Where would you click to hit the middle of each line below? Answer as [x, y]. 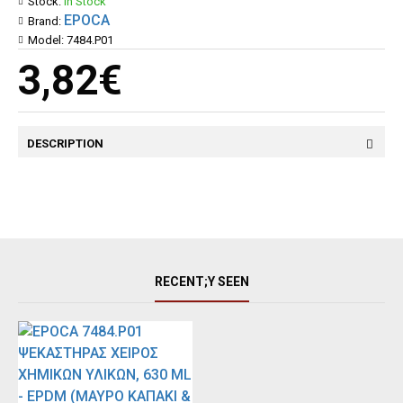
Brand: [45, 21]
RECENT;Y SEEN [201, 282]
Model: [46, 40]
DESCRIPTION [65, 143]
